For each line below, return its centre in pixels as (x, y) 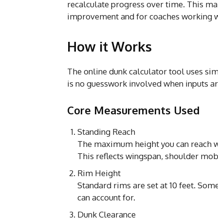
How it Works (109, 46)
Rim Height (99, 173)
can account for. (106, 197)
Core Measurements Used (133, 110)
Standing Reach (106, 131)
